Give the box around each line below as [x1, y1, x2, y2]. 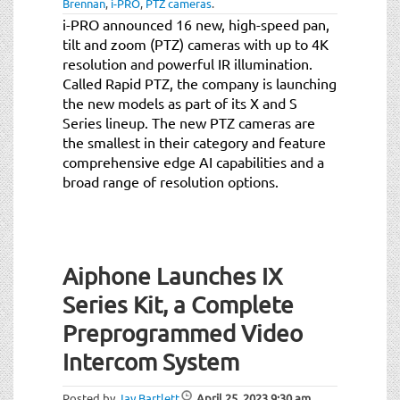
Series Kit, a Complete [62, 290, 294, 319]
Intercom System [62, 347, 239, 376]
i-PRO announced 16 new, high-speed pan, [62, 14, 329, 33]
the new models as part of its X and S [62, 93, 297, 112]
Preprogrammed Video [62, 319, 303, 347]
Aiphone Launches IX [62, 262, 282, 290]
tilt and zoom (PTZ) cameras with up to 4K [62, 34, 329, 53]
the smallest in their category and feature [62, 132, 326, 151]
